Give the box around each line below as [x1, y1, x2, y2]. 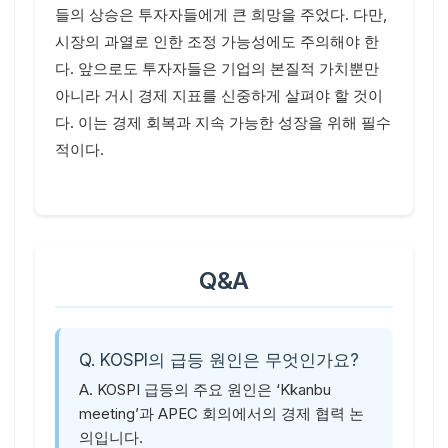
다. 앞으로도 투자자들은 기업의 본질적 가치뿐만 [55, 59, 379, 78]
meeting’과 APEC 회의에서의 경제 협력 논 [79, 404, 364, 423]
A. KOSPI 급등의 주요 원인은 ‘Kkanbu [79, 380, 331, 399]
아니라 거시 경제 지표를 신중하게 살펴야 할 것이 [55, 86, 383, 105]
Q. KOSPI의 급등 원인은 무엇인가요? [79, 350, 359, 370]
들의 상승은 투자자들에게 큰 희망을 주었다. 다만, [55, 5, 387, 24]
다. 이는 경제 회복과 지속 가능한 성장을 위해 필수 [55, 113, 391, 132]
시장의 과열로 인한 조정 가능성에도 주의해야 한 [55, 32, 379, 51]
